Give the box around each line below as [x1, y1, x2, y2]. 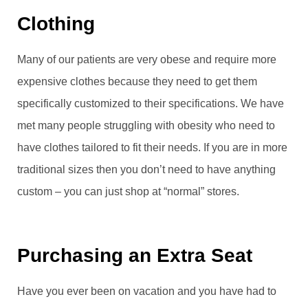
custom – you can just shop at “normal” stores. [17, 185, 239, 197]
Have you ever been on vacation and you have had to [17, 285, 276, 297]
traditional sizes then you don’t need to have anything [17, 163, 276, 175]
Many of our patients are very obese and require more [17, 53, 276, 65]
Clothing [17, 12, 95, 34]
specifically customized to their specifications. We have [17, 97, 284, 109]
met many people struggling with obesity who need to [17, 119, 275, 131]
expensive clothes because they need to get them [17, 75, 257, 87]
